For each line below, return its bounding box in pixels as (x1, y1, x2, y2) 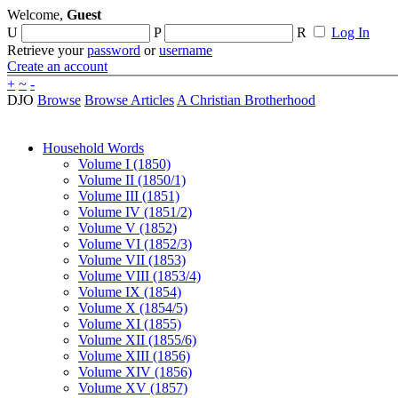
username (159, 43, 212, 58)
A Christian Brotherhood (177, 92, 315, 107)
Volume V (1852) (78, 220, 177, 235)
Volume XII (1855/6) (78, 332, 196, 347)
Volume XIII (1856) (78, 348, 190, 363)
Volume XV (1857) (78, 380, 187, 395)
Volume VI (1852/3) (78, 236, 192, 251)
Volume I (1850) (78, 156, 171, 171)
